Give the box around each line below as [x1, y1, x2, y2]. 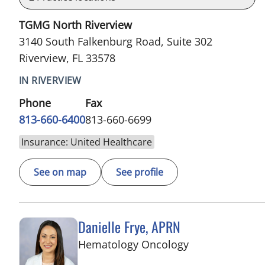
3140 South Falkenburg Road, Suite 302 [19, 34, 212, 49]
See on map [34, 166, 86, 179]
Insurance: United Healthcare [21, 135, 152, 149]
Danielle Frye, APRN [78, 216, 180, 238]
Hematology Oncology [78, 237, 189, 252]
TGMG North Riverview [19, 18, 132, 33]
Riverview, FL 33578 [19, 51, 115, 66]
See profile [116, 166, 163, 179]
